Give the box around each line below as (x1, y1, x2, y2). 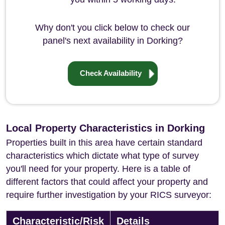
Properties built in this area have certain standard (6, 138, 202, 148)
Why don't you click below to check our (35, 23, 190, 33)
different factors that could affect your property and (6, 177, 208, 187)
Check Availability (79, 69, 142, 77)
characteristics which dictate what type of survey (6, 151, 199, 161)
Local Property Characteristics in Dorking (6, 123, 205, 134)
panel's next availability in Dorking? (42, 36, 183, 46)
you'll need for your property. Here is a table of (6, 164, 190, 174)
